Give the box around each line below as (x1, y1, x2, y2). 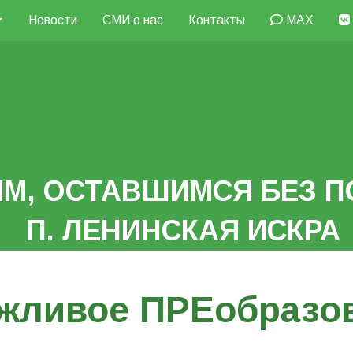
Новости (28, 13, 77, 27)
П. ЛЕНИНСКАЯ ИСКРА (25, 214, 340, 247)
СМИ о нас (102, 13, 163, 27)
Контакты (188, 13, 245, 27)
